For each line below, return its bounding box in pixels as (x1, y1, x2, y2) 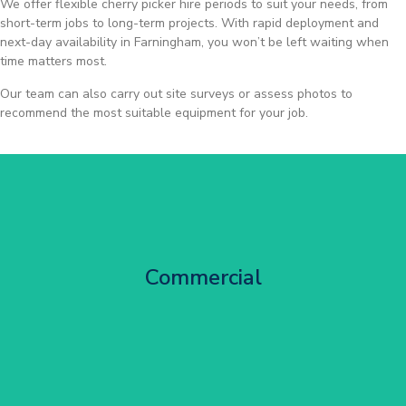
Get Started (169, 289, 237, 305)
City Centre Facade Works (95, 243, 311, 268)
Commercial (144, 263, 262, 293)
